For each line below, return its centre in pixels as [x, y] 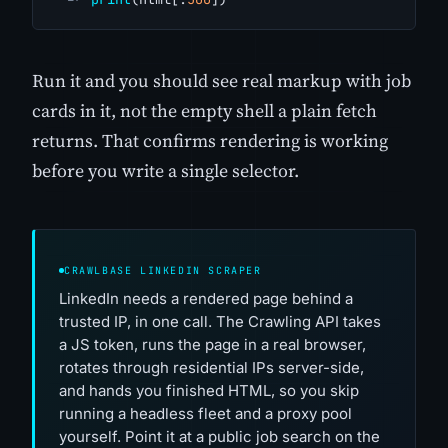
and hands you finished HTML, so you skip [209, 390]
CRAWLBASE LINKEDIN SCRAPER [163, 270]
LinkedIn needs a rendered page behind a [206, 298]
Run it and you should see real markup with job [221, 80]
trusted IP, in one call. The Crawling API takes [220, 321]
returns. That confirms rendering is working [210, 140]
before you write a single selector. [165, 170]
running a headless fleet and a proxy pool [205, 413]
